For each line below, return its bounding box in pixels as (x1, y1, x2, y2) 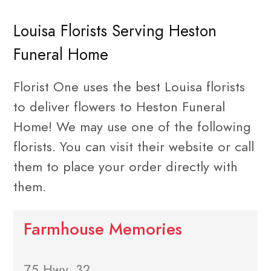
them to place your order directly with (13, 157, 238, 176)
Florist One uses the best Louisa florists (13, 77, 245, 96)
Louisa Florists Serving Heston (13, 20, 217, 42)
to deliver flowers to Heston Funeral (13, 97, 225, 116)
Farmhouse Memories (23, 218, 182, 241)
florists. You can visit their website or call (13, 137, 254, 156)
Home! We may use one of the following (13, 117, 251, 136)
